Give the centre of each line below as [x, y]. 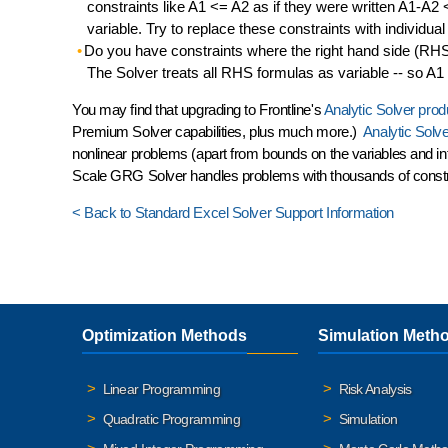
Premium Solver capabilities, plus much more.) [217, 131]
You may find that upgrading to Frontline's [198, 109]
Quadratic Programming [171, 419]
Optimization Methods [164, 335]
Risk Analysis [375, 389]
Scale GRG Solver [131, 175]
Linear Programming [161, 389]
